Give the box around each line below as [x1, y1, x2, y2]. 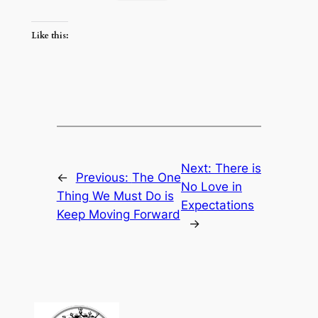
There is [214, 161, 261, 176]
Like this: [31, 30, 68, 42]
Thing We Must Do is [56, 189, 174, 204]
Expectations [180, 198, 254, 213]
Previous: [75, 170, 132, 185]
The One [131, 170, 181, 185]
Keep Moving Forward [56, 207, 180, 222]
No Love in [180, 180, 242, 194]
